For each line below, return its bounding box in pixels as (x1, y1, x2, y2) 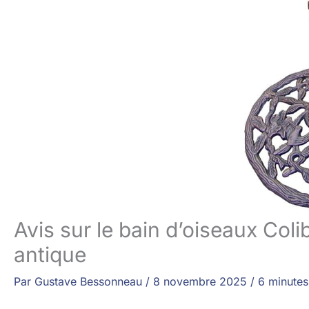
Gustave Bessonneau (34, 275, 146, 288)
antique (14, 242, 86, 267)
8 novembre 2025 (153, 275, 250, 288)
